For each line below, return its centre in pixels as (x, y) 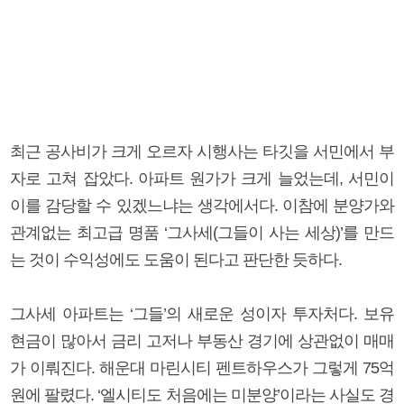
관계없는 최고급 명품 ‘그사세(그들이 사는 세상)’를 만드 (202, 232)
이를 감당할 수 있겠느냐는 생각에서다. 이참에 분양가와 (202, 205)
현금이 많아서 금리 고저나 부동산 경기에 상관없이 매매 (202, 340)
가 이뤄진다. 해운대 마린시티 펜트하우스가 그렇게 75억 (202, 367)
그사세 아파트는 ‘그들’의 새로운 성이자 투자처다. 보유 (202, 313)
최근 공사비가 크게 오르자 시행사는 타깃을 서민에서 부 (202, 151)
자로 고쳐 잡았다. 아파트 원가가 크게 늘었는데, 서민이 (202, 178)
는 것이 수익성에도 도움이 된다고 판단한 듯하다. (176, 259)
